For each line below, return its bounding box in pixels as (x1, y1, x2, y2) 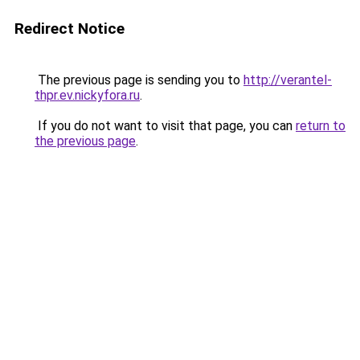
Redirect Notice (14, 19, 125, 38)
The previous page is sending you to (35, 72, 243, 88)
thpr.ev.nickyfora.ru (35, 88, 140, 103)
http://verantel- (243, 72, 332, 88)
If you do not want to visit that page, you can (35, 118, 296, 133)
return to (296, 118, 346, 133)
